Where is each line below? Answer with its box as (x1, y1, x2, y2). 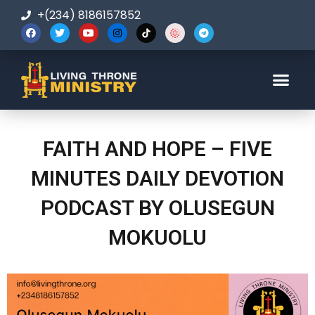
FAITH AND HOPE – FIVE (43, 136, 272, 161)
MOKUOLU (108, 225, 207, 250)
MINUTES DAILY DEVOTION (31, 166, 284, 191)
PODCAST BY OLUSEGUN (40, 195, 275, 220)
